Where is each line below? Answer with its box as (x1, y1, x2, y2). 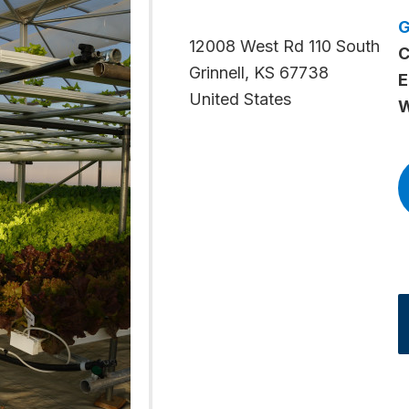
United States (189, 89, 291, 109)
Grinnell (189, 63, 245, 82)
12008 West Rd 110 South (189, 37, 380, 56)
